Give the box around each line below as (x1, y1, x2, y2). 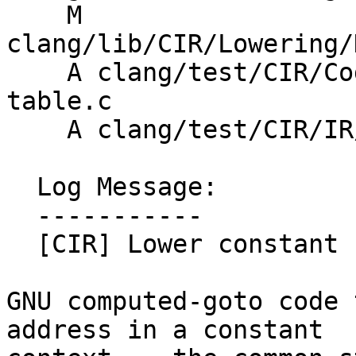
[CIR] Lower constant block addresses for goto (6, 230, 37, 259)
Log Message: (6, 172, 37, 202)
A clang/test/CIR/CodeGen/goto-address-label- (6, 58, 67, 87)
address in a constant (6, 315, 323, 345)
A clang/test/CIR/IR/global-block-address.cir (6, 115, 67, 145)
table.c (6, 87, 112, 116)
